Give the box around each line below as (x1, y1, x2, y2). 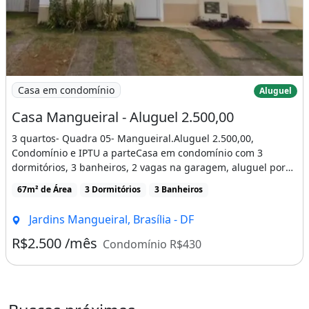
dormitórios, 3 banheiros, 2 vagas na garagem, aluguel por (12, 161, 286, 175)
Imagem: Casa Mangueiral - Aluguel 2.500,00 (6, 76, 236, 92)
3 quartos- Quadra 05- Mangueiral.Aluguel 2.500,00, (12, 132, 254, 146)
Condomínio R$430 (103, 236, 201, 252)
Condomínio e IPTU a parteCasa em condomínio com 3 (12, 146, 263, 160)
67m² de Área (17, 183, 72, 196)
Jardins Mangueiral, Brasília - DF (26, 211, 194, 227)
